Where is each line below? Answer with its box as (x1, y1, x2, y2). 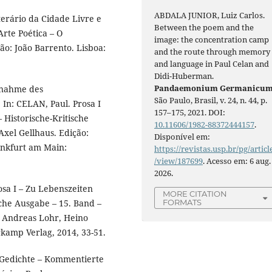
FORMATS (163, 197, 202, 208)
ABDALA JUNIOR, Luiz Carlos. (154, 10, 265, 21)
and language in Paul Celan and (154, 58, 270, 70)
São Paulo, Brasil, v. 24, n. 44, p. (154, 95, 268, 106)
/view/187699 (154, 155, 203, 167)
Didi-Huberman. (154, 70, 214, 82)
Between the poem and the (154, 22, 254, 33)
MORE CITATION (163, 189, 228, 199)
